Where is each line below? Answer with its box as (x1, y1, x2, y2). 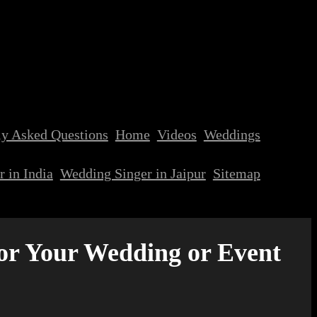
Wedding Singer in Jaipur (59, 166, 206, 181)
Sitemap (212, 166, 260, 181)
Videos (156, 127, 197, 142)
